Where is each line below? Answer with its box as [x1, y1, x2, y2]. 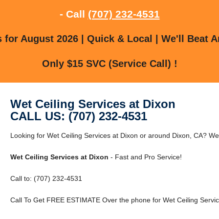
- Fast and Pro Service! [108, 153, 182, 161]
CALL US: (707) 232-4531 [10, 109, 147, 123]
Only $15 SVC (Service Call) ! [42, 58, 177, 69]
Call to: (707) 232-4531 [10, 174, 82, 182]
